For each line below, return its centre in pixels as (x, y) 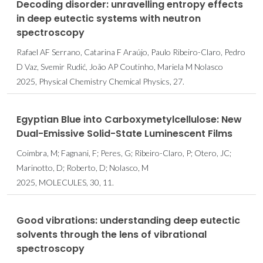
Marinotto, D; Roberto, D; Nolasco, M (82, 167)
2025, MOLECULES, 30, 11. (65, 182)
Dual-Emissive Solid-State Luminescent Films (124, 133)
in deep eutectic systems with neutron (109, 18)
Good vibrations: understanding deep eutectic (128, 220)
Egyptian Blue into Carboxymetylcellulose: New (129, 119)
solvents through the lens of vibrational (112, 234)
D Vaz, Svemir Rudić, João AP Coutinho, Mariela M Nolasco (120, 66)
